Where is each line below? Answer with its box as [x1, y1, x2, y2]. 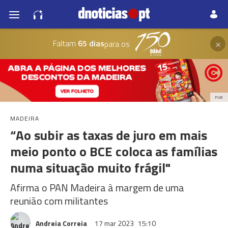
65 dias [75, 37, 104, 49]
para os [104, 38, 130, 50]
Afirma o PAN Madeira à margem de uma [10, 180, 184, 195]
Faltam [52, 37, 76, 49]
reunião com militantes [10, 193, 108, 209]
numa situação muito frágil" [10, 158, 171, 178]
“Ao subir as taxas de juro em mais [10, 125, 207, 145]
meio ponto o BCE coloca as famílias [10, 141, 217, 161]
